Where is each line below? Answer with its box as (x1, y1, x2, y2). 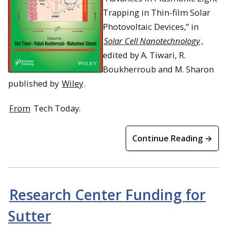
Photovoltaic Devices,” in (103, 21, 199, 33)
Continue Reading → (132, 132, 212, 144)
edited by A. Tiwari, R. (103, 49, 185, 61)
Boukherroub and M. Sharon (103, 63, 214, 75)
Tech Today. (31, 102, 81, 114)
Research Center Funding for (9, 184, 206, 204)
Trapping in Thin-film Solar (103, 7, 210, 19)
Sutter (8, 206, 51, 225)
